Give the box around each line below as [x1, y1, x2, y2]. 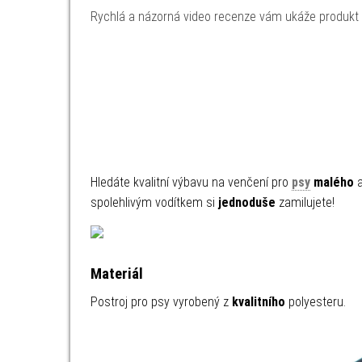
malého [314, 174, 354, 190]
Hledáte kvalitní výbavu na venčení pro [90, 174, 292, 190]
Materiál [90, 264, 143, 283]
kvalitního [232, 293, 285, 309]
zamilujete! [276, 194, 335, 210]
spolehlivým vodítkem [90, 194, 203, 210]
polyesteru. [285, 293, 346, 309]
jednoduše [218, 194, 276, 210]
